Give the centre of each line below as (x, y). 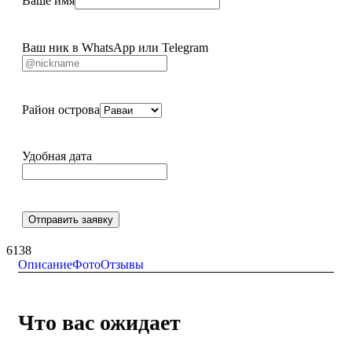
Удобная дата (57, 156)
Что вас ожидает (99, 322)
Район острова (61, 109)
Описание (45, 264)
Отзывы (122, 264)
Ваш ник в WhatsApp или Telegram (115, 47)
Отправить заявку (71, 219)
